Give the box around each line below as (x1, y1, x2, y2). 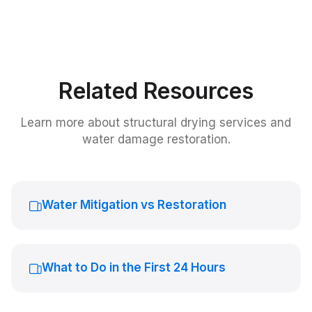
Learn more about (21, 116, 123, 130)
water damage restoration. (81, 132, 231, 146)
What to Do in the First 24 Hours (42, 260, 226, 274)
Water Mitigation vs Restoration (42, 198, 226, 212)
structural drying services (123, 116, 267, 130)
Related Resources (58, 77, 253, 104)
